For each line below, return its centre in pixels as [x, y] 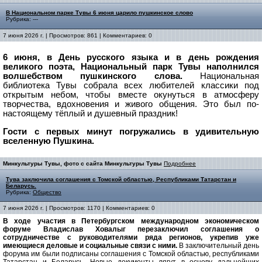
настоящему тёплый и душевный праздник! [90, 114]
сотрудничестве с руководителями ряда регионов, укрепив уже [131, 237]
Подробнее [180, 163]
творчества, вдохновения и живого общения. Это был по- [131, 104]
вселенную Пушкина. [50, 141]
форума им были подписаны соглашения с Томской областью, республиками [131, 254]
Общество [47, 192]
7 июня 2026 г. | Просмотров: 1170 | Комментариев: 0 [79, 208]
